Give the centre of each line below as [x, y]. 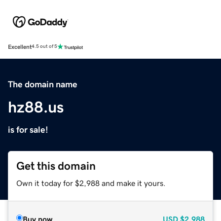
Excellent [20, 47]
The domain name [43, 84]
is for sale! [28, 129]
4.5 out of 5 [44, 47]
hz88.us [36, 107]
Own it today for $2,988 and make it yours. [91, 183]
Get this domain [56, 166]
